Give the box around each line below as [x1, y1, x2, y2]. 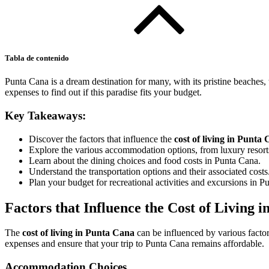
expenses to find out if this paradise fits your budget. [5, 87, 202, 98]
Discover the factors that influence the [29, 133, 174, 144]
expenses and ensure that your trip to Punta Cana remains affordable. [5, 238, 264, 249]
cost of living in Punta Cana [22, 228, 134, 238]
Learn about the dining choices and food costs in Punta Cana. [29, 155, 261, 166]
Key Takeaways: [5, 109, 86, 122]
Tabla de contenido [5, 53, 69, 62]
